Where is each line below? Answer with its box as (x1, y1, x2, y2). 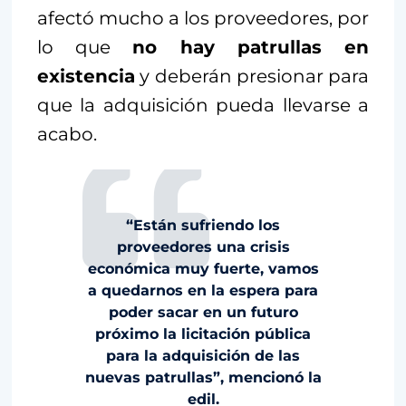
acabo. (37, 123, 97, 146)
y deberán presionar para (135, 65, 369, 88)
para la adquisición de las (106, 347, 300, 365)
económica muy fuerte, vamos (87, 260, 319, 278)
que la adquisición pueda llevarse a (37, 94, 369, 117)
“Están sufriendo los (126, 217, 280, 235)
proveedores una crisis (116, 238, 290, 256)
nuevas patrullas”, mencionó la (84, 369, 322, 387)
